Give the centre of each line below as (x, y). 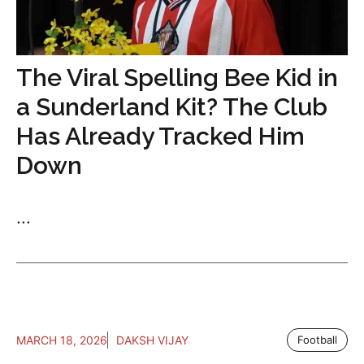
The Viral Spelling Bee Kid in (177, 77)
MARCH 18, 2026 (62, 340)
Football (317, 339)
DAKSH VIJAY (152, 340)
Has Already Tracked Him (160, 136)
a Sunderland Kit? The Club (172, 106)
